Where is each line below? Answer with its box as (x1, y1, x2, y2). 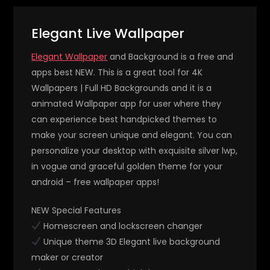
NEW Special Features (31, 204, 122, 216)
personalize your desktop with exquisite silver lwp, (31, 144, 238, 157)
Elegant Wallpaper (31, 50, 108, 63)
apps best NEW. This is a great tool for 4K (31, 66, 203, 78)
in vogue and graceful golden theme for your (31, 160, 223, 172)
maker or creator (31, 251, 104, 263)
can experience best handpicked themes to (31, 113, 218, 125)
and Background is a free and (107, 50, 234, 63)
